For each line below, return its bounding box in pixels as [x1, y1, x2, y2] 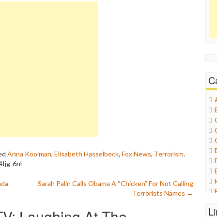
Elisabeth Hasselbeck [54, 150, 119, 158]
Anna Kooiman [7, 150, 51, 158]
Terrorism [154, 150, 184, 158]
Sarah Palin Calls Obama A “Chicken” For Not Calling [38, 179, 193, 187]
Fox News [122, 150, 151, 158]
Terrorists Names [132, 189, 186, 197]
